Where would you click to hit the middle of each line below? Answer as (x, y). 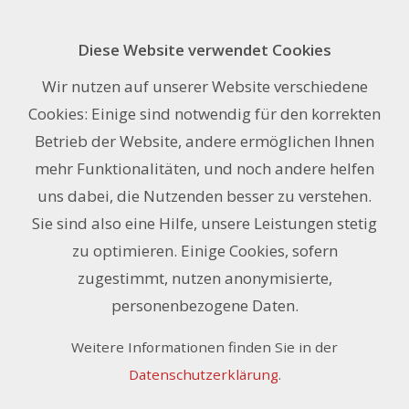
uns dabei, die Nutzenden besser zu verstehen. (204, 196)
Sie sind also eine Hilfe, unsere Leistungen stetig (204, 223)
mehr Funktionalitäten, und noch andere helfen (204, 168)
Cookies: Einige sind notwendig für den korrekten (204, 114)
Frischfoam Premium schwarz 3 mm (199, 68)
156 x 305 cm (78, 105)
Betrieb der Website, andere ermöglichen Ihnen (204, 141)
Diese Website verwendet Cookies (204, 50)
